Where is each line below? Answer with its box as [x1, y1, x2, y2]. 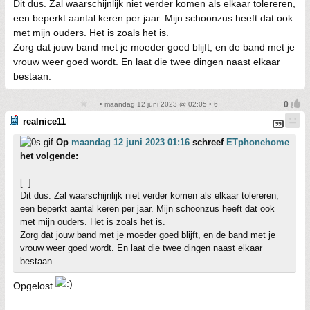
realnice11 [23, 116, 66, 127]
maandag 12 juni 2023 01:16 [71, 137, 190, 147]
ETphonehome [226, 137, 289, 147]
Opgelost [13, 280, 55, 291]
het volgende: [20, 151, 78, 161]
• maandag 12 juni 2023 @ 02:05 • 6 [98, 100, 218, 108]
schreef [190, 137, 226, 147]
